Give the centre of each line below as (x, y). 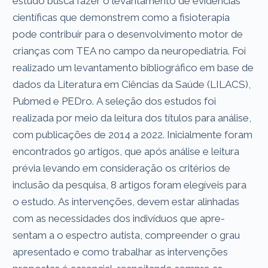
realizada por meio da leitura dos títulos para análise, (132, 118)
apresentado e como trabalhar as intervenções (121, 252)
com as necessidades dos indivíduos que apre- (119, 218)
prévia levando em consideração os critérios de (122, 168)
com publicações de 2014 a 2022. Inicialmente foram (133, 134)
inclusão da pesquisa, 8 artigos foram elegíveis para (130, 185)
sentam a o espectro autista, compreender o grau (127, 235)
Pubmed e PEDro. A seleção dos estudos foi (115, 101)
